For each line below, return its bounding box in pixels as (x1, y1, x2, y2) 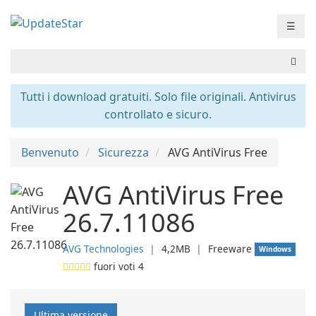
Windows (259, 244, 292, 254)
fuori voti (91, 260, 138, 273)
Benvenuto (21, 145, 79, 160)
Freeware (208, 242, 252, 255)
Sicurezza (98, 145, 149, 160)
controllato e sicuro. (104, 107, 212, 122)
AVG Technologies (63, 242, 144, 255)
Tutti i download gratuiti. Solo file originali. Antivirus (20, 89, 296, 104)
